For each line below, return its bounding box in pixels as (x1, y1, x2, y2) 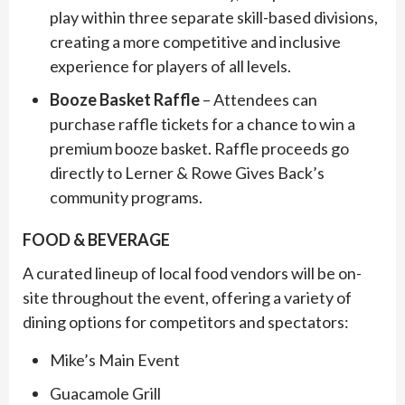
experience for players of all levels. (50, 55, 291, 76)
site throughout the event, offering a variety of (23, 287, 352, 307)
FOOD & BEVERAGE (23, 229, 170, 250)
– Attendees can (200, 89, 317, 109)
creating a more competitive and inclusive (50, 31, 341, 52)
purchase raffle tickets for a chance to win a (50, 113, 355, 134)
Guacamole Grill (50, 382, 161, 403)
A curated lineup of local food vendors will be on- (23, 262, 362, 283)
